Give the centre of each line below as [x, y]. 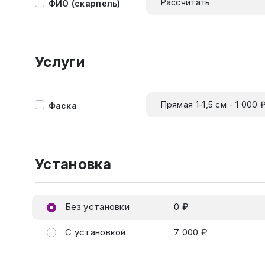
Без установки [96, 207]
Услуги [60, 62]
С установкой [94, 232]
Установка [73, 164]
